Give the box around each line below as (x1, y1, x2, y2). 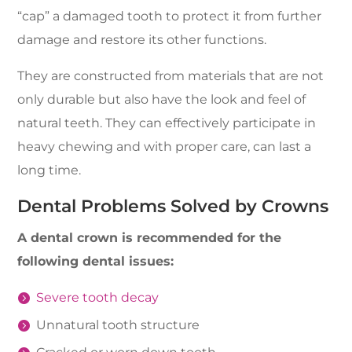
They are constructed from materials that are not (17, 68, 324, 83)
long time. (17, 163, 82, 178)
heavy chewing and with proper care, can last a (17, 139, 312, 154)
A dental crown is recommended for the (17, 230, 282, 245)
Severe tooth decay (36, 290, 159, 305)
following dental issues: (17, 254, 174, 269)
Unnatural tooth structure (36, 317, 200, 332)
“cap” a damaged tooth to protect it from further (17, 9, 322, 24)
